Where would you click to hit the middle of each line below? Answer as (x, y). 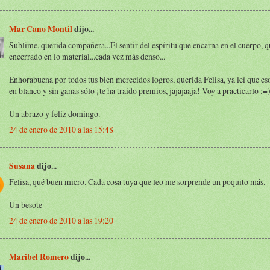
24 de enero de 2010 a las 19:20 (61, 220)
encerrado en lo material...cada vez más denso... (87, 56)
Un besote (26, 204)
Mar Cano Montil (41, 29)
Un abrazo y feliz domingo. (55, 113)
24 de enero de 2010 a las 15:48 (61, 129)
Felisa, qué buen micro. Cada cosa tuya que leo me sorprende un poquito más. (137, 181)
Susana (22, 166)
